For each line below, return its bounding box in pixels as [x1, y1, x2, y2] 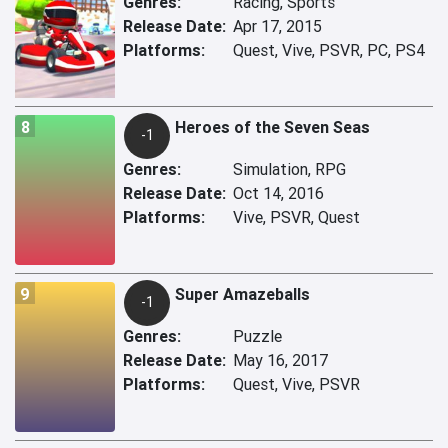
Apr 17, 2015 [233, 16, 322, 37]
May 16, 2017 [233, 350, 328, 371]
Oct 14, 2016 [233, 183, 324, 204]
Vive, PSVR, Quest [233, 207, 360, 228]
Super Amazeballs [175, 284, 310, 305]
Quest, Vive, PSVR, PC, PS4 [233, 40, 425, 61]
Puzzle [233, 326, 282, 347]
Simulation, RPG [233, 159, 346, 180]
